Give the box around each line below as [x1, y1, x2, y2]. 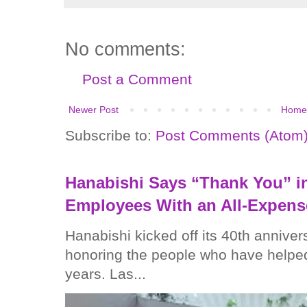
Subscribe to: [65, 127, 156, 143]
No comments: [65, 38, 186, 60]
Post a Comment [82, 71, 192, 87]
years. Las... [65, 265, 146, 282]
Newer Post [69, 103, 119, 115]
